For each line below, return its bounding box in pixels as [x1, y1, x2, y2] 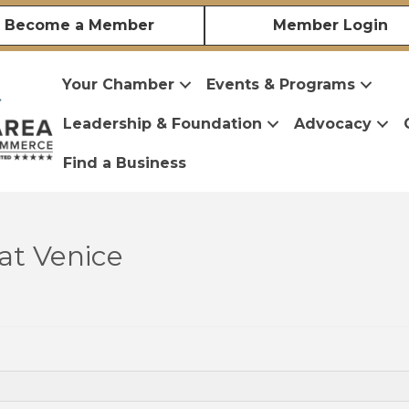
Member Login [272, 16, 388, 34]
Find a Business [62, 154, 186, 173]
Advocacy [293, 115, 372, 133]
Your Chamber [61, 76, 174, 94]
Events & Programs [205, 76, 355, 94]
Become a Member [4, 16, 154, 34]
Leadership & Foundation [62, 115, 262, 133]
